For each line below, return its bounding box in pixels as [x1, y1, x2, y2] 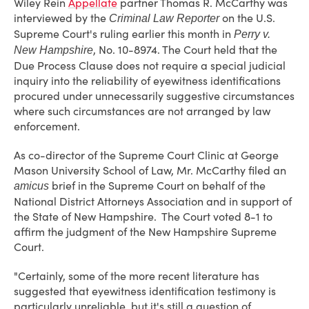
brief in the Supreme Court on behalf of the [49, 179, 266, 192]
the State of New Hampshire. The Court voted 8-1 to [14, 210, 272, 223]
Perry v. [234, 28, 270, 40]
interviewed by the [14, 11, 109, 25]
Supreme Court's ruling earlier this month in [14, 27, 234, 41]
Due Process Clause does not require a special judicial [14, 59, 286, 72]
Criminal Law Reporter [109, 12, 219, 24]
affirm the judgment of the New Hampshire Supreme [14, 225, 277, 239]
